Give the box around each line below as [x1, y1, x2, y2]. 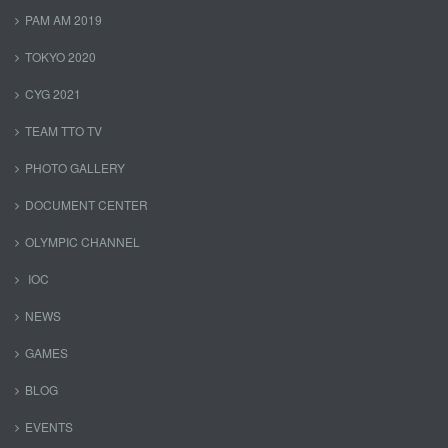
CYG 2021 [25, 85, 81, 103]
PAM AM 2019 [25, 11, 102, 29]
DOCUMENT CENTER [25, 196, 148, 214]
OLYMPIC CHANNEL [25, 233, 140, 251]
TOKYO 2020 [25, 48, 96, 66]
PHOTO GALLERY [25, 159, 125, 177]
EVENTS [25, 418, 73, 436]
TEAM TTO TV [25, 122, 102, 140]
